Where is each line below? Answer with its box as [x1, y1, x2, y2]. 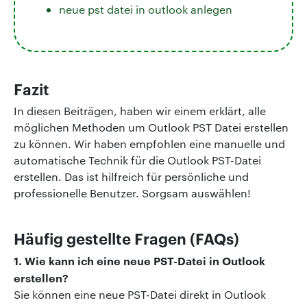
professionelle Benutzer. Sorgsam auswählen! [14, 185, 251, 200]
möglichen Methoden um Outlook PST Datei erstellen [14, 119, 288, 134]
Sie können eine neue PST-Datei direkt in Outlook [14, 286, 266, 302]
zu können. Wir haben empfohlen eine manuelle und [14, 136, 285, 151]
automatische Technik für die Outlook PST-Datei [14, 152, 261, 167]
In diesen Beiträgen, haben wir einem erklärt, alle [14, 103, 266, 118]
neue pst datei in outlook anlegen [59, 1, 232, 16]
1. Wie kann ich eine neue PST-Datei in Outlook [14, 252, 265, 268]
